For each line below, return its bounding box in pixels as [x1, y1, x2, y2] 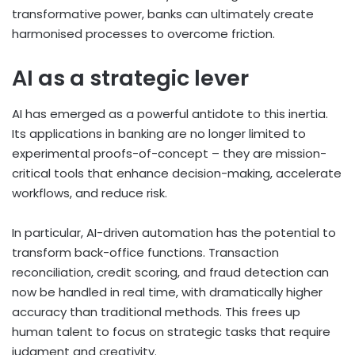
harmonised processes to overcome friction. [12, 25, 278, 43]
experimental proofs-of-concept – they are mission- [12, 144, 326, 162]
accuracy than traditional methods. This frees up [12, 303, 300, 320]
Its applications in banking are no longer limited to [12, 124, 306, 142]
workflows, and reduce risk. [12, 184, 167, 201]
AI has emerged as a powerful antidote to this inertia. [12, 105, 328, 122]
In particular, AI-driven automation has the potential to [12, 223, 336, 241]
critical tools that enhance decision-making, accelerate [12, 164, 342, 181]
